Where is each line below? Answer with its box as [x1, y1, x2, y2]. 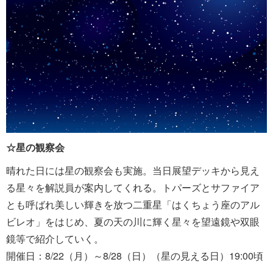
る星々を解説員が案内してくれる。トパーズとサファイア [6, 180, 260, 194]
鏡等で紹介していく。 [6, 231, 104, 246]
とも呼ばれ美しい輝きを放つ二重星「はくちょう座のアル [6, 197, 260, 211]
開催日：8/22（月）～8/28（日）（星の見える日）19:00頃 [6, 248, 263, 263]
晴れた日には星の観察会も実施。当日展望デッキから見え [6, 163, 260, 177]
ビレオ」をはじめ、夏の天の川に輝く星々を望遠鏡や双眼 [6, 214, 260, 229]
